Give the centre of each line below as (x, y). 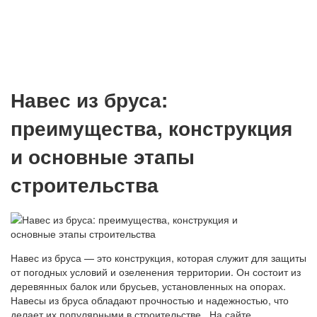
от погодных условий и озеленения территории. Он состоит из (156, 271)
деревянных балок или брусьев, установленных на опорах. (148, 286)
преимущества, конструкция (151, 127)
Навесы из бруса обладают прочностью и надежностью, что (150, 300)
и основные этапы (103, 156)
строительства (85, 184)
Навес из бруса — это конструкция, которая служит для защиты (158, 257)
